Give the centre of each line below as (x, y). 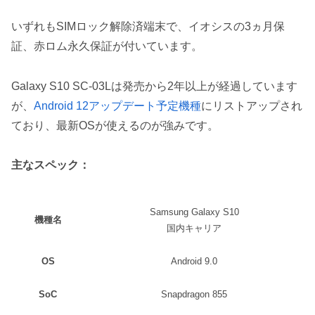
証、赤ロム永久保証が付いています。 (107, 46)
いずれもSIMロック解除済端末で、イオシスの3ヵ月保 (148, 26)
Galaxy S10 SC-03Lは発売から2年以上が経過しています (154, 86)
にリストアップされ (252, 105)
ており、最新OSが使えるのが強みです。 (115, 125)
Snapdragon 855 (194, 295)
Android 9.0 (194, 262)
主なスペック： (51, 165)
